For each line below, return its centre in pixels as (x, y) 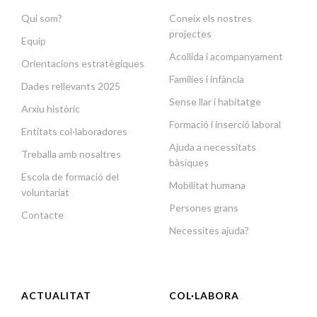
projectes (190, 34)
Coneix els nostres (211, 18)
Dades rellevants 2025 (71, 86)
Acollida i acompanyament (226, 57)
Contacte (42, 215)
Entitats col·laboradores (74, 132)
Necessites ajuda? (209, 231)
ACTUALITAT (56, 296)
